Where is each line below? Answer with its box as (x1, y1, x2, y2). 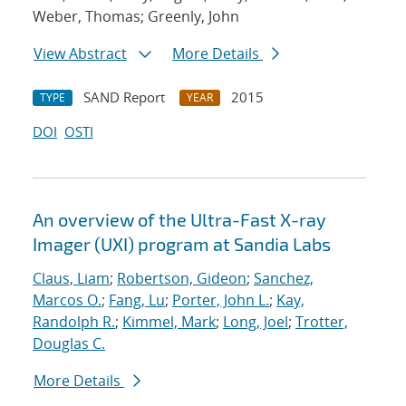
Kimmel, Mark (122, 312, 216, 333)
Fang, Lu (109, 290, 165, 311)
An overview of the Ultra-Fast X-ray (33, 208, 326, 231)
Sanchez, (254, 268, 314, 289)
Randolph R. (33, 312, 115, 333)
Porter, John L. (172, 290, 269, 311)
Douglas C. (33, 333, 105, 354)
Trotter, (295, 312, 348, 333)
